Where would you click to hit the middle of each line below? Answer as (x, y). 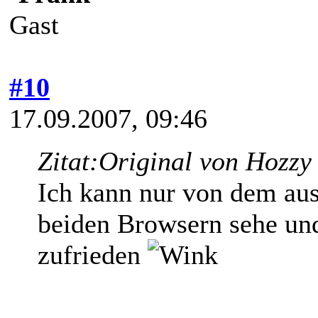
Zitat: (68, 161)
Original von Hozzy (205, 161)
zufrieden (93, 254)
